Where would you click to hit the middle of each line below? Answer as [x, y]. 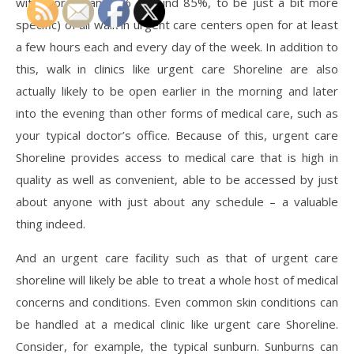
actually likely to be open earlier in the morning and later [177, 90]
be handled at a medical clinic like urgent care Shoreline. [177, 324]
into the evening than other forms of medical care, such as [177, 113]
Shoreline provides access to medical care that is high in [177, 157]
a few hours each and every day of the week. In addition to [177, 46]
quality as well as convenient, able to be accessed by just [177, 179]
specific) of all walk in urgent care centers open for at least [177, 24]
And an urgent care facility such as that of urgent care [177, 257]
